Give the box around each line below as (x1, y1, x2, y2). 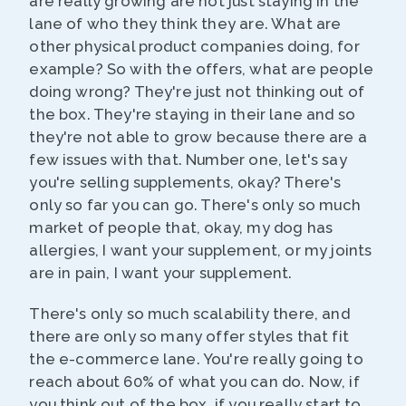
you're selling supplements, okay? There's (29, 173, 342, 192)
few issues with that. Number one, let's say (29, 150, 347, 169)
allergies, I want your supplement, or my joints (29, 241, 372, 260)
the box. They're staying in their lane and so (29, 105, 356, 124)
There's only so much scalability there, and (29, 304, 350, 324)
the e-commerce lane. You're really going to (29, 350, 363, 369)
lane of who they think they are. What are (29, 14, 342, 34)
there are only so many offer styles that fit (29, 327, 349, 346)
